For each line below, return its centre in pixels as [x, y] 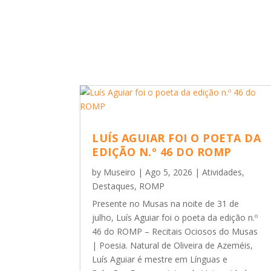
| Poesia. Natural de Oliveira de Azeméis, [172, 246]
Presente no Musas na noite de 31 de [165, 204]
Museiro [119, 172]
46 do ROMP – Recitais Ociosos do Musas [175, 232]
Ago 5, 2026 [169, 172]
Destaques [113, 186]
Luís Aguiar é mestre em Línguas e [160, 260]
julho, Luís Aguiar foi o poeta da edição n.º [175, 218]
